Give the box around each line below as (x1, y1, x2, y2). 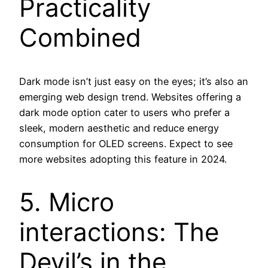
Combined (19, 22, 141, 53)
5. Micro (19, 187, 114, 218)
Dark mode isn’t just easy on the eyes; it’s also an (19, 75, 248, 87)
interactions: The (19, 217, 219, 248)
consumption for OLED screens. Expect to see (19, 137, 233, 150)
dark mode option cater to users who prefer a (19, 106, 230, 118)
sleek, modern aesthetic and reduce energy (19, 121, 219, 134)
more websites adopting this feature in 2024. (19, 153, 227, 165)
